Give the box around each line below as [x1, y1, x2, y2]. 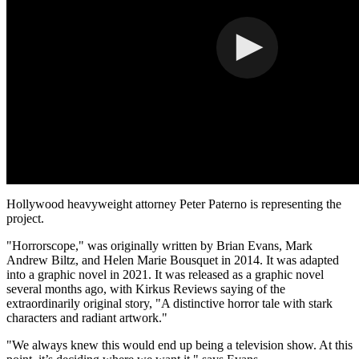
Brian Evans [216, 239, 279, 253]
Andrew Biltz [6, 253, 75, 268]
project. [6, 212, 44, 226]
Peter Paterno [179, 197, 247, 212]
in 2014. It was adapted [218, 253, 339, 268]
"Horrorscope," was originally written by [6, 239, 216, 253]
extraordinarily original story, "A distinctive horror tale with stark [6, 296, 333, 311]
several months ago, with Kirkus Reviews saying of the [6, 282, 285, 296]
